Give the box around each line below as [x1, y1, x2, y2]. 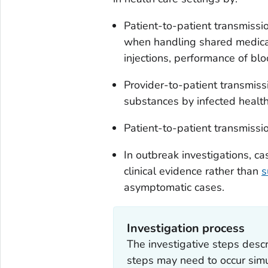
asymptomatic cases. [123, 179, 224, 194]
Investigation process [127, 220, 245, 237]
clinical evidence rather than [123, 163, 261, 178]
